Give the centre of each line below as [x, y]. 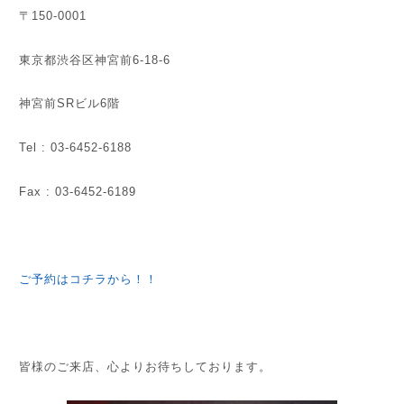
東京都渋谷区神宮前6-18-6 [95, 60]
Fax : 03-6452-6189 [78, 191]
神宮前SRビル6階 [70, 104]
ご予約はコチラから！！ [89, 279]
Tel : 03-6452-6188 [76, 147]
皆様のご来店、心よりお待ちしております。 [146, 366]
